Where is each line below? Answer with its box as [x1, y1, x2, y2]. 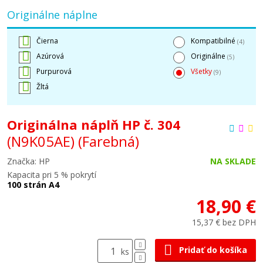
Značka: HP [7, 156, 50, 167]
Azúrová [36, 51, 64, 61]
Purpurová [36, 66, 72, 76]
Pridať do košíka [179, 244, 247, 255]
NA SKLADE [210, 156, 256, 167]
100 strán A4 [7, 179, 59, 190]
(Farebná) [78, 131, 139, 151]
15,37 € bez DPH [192, 217, 256, 228]
